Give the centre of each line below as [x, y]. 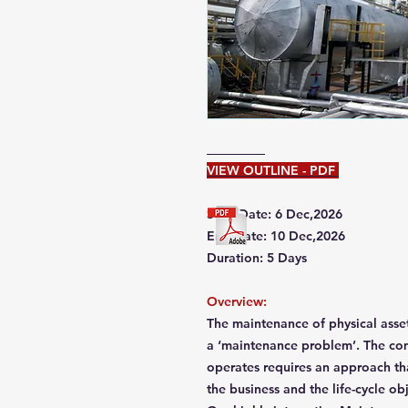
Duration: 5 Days [257, 258]
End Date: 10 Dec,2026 [276, 236]
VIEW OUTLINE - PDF [273, 170]
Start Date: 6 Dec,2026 [275, 214]
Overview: [239, 301]
